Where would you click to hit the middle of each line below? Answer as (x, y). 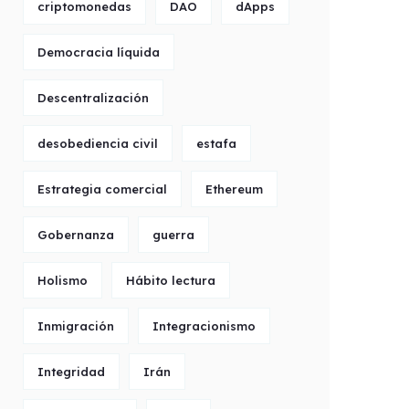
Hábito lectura (171, 280)
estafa (216, 143)
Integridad (71, 372)
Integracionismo (204, 326)
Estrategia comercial (102, 189)
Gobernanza (76, 235)
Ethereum (234, 189)
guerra (173, 235)
